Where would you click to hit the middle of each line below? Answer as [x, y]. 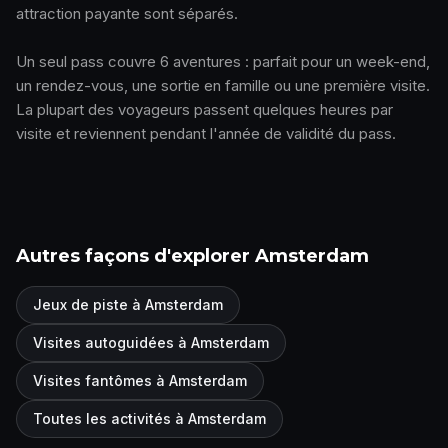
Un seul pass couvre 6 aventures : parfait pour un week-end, [223, 62]
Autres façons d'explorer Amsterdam [192, 256]
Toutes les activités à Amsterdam [149, 419]
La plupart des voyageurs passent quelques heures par [204, 110]
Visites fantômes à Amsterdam [140, 381]
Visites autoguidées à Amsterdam [151, 343]
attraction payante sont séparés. [127, 14]
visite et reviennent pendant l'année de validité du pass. [206, 134]
